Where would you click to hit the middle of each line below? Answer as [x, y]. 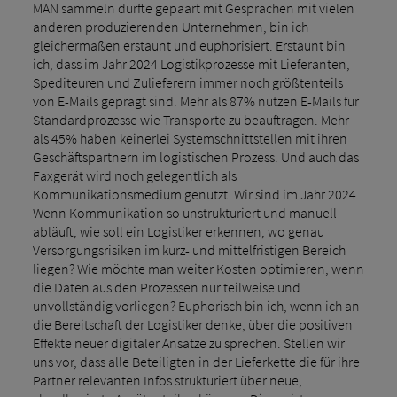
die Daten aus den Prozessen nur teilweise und [166, 287]
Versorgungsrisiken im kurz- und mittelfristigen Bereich [189, 249]
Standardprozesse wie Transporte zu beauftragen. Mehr [191, 119]
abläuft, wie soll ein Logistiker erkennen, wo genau [178, 231]
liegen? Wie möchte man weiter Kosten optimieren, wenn [198, 268]
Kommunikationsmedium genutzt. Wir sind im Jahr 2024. [196, 194]
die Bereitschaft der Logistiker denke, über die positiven [192, 324]
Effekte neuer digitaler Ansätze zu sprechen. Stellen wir [188, 343]
